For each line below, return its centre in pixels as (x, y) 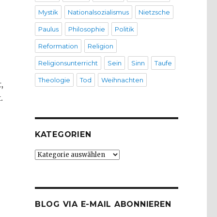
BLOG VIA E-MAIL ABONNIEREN (103, 204)
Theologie (54, 80)
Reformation (58, 46)
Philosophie (86, 29)
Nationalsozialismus (98, 12)
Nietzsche (154, 12)
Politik (124, 29)
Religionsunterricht (68, 63)
